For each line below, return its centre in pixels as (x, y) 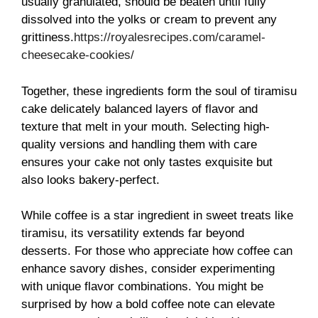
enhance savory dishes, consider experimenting (148, 269)
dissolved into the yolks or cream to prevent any (149, 20)
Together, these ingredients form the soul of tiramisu (159, 91)
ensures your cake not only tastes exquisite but (147, 162)
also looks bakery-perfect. (91, 180)
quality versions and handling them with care (139, 144)
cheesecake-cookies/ (78, 55)
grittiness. (48, 38)
